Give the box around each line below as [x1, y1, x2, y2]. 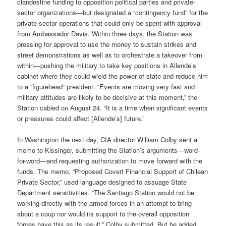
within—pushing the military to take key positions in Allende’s [17, 61, 197, 71]
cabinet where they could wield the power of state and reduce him [17, 71, 208, 81]
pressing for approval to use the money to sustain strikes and [17, 39, 197, 49]
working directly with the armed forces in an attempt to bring [17, 198, 192, 208]
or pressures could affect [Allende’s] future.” [17, 114, 145, 124]
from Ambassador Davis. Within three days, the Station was [17, 29, 193, 39]
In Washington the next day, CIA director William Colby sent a [17, 135, 198, 145]
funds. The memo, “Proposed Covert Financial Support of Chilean [17, 166, 208, 177]
